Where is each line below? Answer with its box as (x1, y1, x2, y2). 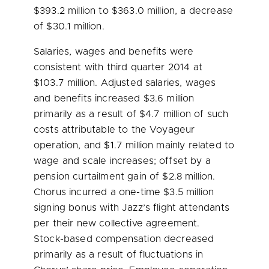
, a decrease (175, 6, 234, 16)
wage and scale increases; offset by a (34, 156, 211, 166)
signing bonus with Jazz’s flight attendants (34, 203, 229, 213)
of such (190, 109, 229, 119)
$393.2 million (34, 6, 96, 16)
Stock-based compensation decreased (34, 234, 214, 244)
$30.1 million (46, 22, 102, 31)
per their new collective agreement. (34, 219, 203, 228)
